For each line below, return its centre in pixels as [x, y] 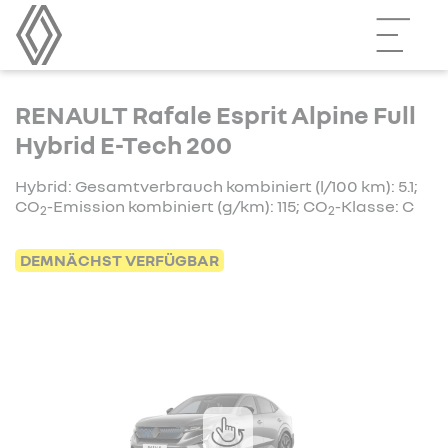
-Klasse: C [374, 206]
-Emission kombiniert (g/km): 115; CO [187, 206]
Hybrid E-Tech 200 [123, 144]
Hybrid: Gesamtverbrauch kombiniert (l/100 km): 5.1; [216, 186]
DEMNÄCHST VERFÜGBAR [119, 260]
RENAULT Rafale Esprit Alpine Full [215, 114]
